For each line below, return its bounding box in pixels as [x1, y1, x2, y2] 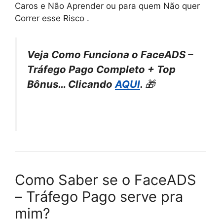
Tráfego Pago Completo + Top [27, 63, 176, 75]
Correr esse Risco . [15, 13, 89, 24]
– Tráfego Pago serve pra [15, 187, 183, 205]
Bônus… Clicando [27, 77, 115, 90]
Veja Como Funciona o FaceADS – [27, 48, 193, 61]
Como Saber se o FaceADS [15, 171, 196, 188]
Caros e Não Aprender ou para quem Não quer [15, 1, 200, 11]
